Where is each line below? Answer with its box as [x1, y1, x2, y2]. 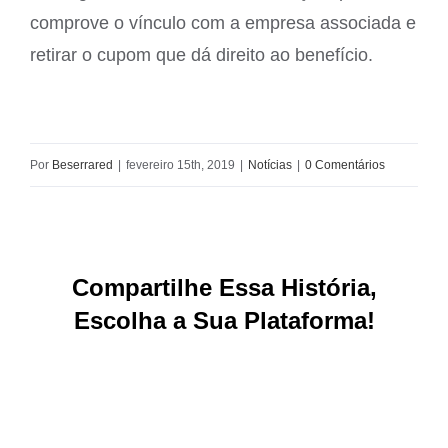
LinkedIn [197, 351, 264, 372]
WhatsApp [228, 351, 306, 372]
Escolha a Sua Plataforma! [73, 306, 375, 334]
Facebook [104, 351, 175, 372]
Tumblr [259, 351, 313, 372]
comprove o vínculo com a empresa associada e [30, 12, 416, 33]
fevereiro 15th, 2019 [126, 157, 235, 172]
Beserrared [52, 157, 113, 172]
